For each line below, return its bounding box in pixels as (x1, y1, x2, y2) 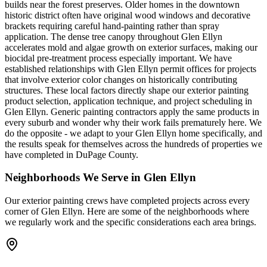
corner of (5, 206, 41, 216)
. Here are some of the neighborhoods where (82, 206, 249, 216)
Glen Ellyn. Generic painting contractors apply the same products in (5, 106, 259, 117)
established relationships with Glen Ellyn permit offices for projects (5, 63, 256, 74)
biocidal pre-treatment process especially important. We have (5, 52, 232, 63)
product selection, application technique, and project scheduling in (5, 95, 252, 106)
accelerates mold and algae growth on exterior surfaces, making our (5, 42, 257, 52)
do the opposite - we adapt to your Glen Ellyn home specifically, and (5, 128, 262, 138)
